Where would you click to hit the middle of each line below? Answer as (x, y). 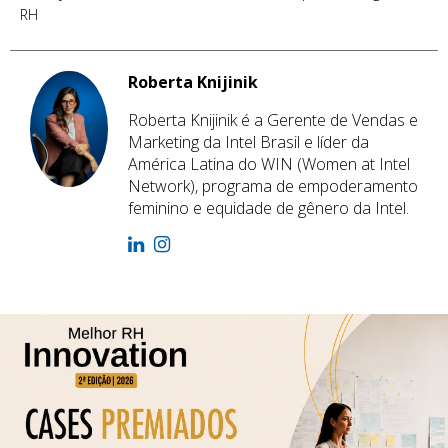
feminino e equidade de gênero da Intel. (268, 207)
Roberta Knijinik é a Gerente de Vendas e (272, 119)
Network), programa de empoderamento (272, 185)
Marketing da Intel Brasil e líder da (248, 141)
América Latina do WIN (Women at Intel (268, 163)
